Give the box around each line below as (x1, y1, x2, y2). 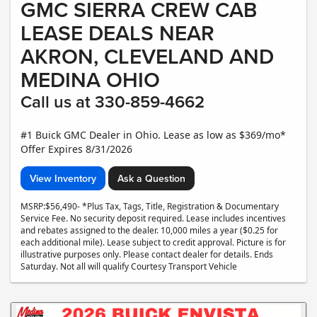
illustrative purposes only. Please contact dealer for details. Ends (21, 248, 273, 260)
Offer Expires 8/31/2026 (21, 142, 132, 156)
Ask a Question (117, 171, 185, 186)
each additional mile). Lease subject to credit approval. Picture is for (21, 236, 286, 248)
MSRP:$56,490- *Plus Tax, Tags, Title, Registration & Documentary (21, 200, 279, 212)
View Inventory (30, 171, 96, 186)
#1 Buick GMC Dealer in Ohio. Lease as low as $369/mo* (21, 128, 286, 142)
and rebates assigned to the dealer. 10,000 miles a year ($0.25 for (21, 224, 278, 236)
